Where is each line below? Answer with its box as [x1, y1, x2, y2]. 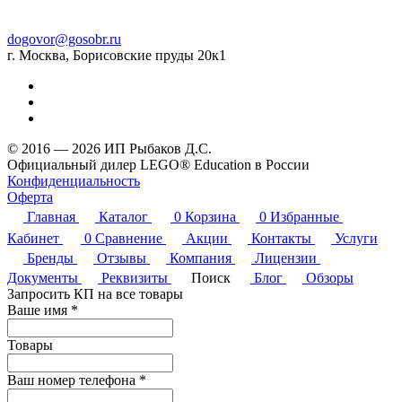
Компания [170, 249, 232, 266]
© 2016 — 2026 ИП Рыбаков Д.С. [7, 140, 212, 156]
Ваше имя [7, 301, 71, 318]
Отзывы [97, 249, 146, 266]
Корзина [185, 208, 236, 224]
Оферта [7, 188, 53, 205]
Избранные [270, 208, 339, 224]
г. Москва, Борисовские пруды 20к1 [7, 47, 226, 63]
